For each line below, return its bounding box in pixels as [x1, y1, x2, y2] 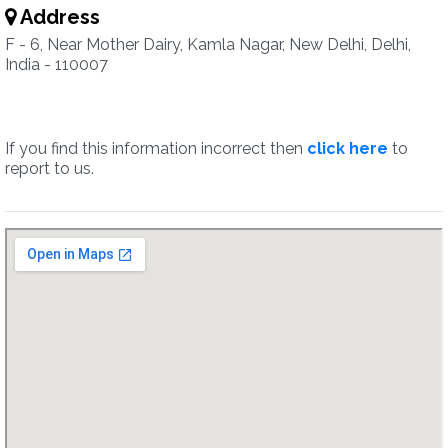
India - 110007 [5, 55, 108, 74]
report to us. [5, 159, 94, 178]
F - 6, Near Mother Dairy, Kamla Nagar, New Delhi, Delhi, [5, 35, 411, 54]
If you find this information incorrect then [5, 139, 307, 158]
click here [307, 139, 388, 158]
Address [16, 5, 100, 29]
